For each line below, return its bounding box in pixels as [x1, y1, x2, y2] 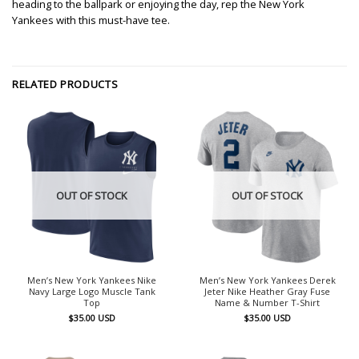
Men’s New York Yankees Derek [199, 274, 336, 287]
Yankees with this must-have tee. [12, 12, 170, 27]
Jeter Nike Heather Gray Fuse [204, 285, 330, 298]
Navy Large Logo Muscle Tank [28, 285, 155, 298]
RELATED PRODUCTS [12, 76, 119, 91]
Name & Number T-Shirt [215, 296, 320, 309]
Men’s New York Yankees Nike [27, 274, 156, 287]
